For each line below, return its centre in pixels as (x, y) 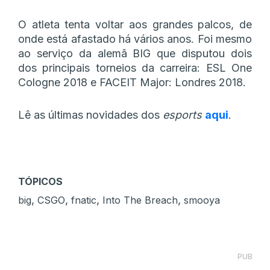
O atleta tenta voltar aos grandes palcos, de (135, 24)
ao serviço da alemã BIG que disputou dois (135, 53)
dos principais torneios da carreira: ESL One (135, 67)
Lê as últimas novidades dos (90, 115)
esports (184, 115)
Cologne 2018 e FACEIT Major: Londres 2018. (132, 82)
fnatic (84, 200)
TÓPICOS (40, 181)
